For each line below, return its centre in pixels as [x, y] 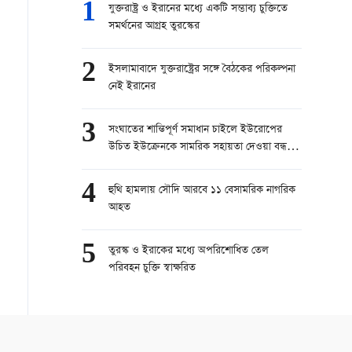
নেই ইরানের [132, 87]
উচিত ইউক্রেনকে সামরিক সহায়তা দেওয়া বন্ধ [198, 147]
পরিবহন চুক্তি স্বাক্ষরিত [152, 268]
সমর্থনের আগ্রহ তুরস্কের [154, 26]
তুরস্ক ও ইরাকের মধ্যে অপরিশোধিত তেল [189, 251]
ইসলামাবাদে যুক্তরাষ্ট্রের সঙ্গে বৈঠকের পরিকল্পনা [202, 70]
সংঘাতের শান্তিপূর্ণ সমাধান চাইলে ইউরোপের [195, 130]
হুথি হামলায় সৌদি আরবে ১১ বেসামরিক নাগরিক [202, 191]
